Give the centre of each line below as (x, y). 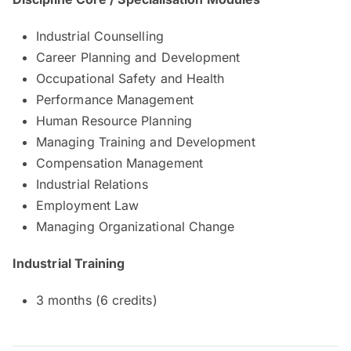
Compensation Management (119, 163)
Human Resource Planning (114, 120)
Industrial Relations (92, 184)
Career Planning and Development (138, 57)
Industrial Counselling (100, 36)
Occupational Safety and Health (130, 78)
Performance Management (115, 99)
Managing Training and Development (146, 141)
